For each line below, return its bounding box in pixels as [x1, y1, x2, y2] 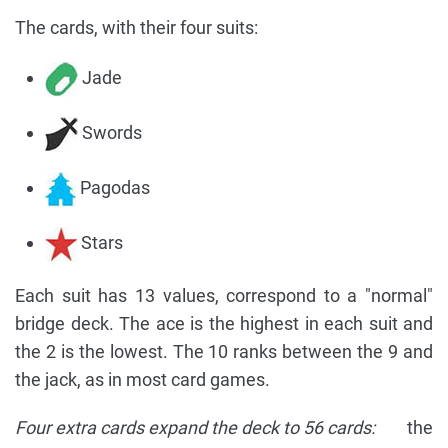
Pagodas [76, 176, 150, 198]
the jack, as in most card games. [15, 368, 270, 390]
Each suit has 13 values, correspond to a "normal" [15, 284, 433, 306]
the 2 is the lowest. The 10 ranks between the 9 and [15, 340, 433, 362]
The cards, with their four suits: [15, 16, 258, 38]
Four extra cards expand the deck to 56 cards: [15, 416, 375, 438]
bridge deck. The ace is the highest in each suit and [15, 312, 433, 334]
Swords [78, 121, 142, 143]
